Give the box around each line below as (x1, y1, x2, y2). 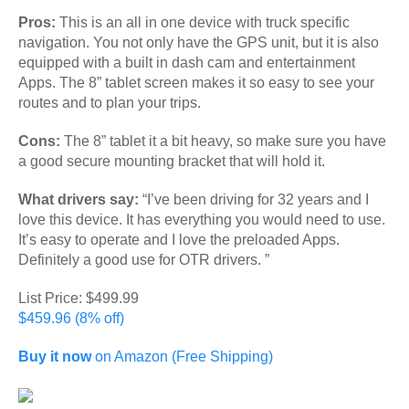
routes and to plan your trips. (18, 94, 201, 110)
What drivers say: (18, 191, 139, 207)
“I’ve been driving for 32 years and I (139, 191, 369, 207)
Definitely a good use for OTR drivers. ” (18, 251, 269, 267)
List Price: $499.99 (18, 289, 139, 306)
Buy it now (18, 348, 91, 364)
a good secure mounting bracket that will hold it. (18, 152, 325, 169)
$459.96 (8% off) (18, 309, 124, 326)
